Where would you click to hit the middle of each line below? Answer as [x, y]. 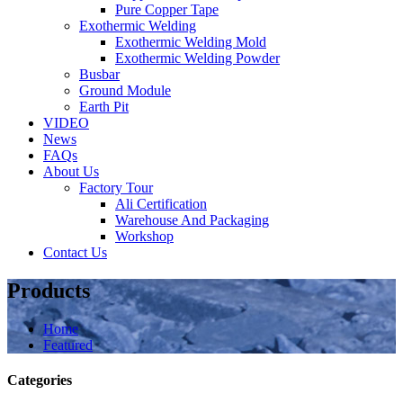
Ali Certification [161, 204]
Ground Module [125, 90]
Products [49, 290]
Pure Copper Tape [167, 9]
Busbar [99, 74]
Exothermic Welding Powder [197, 58]
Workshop [144, 236]
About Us [71, 171]
